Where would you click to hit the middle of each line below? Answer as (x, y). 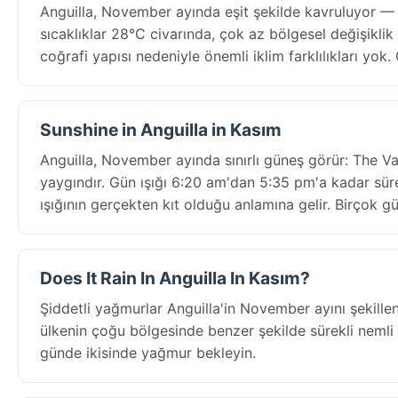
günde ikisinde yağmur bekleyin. (148, 352)
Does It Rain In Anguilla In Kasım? (175, 278)
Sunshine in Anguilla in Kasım (161, 129)
